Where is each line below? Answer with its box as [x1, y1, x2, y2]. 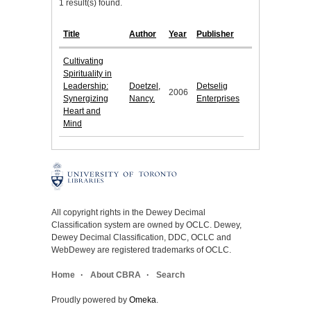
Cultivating [63, 56, 103, 67]
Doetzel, [129, 81, 160, 92]
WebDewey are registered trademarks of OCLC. [51, 245, 231, 255]
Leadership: [63, 81, 108, 92]
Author [129, 29, 156, 40]
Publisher [196, 29, 234, 40]
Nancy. [129, 94, 155, 104]
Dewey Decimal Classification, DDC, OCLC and [51, 233, 231, 243]
